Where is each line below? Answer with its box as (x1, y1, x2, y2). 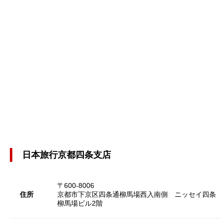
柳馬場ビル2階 (57, 199, 103, 208)
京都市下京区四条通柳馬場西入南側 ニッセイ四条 (57, 190, 216, 199)
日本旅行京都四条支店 (22, 150, 111, 160)
